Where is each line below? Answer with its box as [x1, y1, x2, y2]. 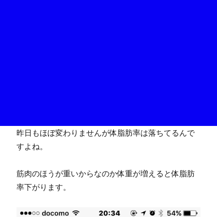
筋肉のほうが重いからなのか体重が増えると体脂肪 [16, 168, 195, 178]
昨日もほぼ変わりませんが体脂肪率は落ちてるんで [16, 127, 195, 138]
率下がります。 [16, 182, 71, 192]
